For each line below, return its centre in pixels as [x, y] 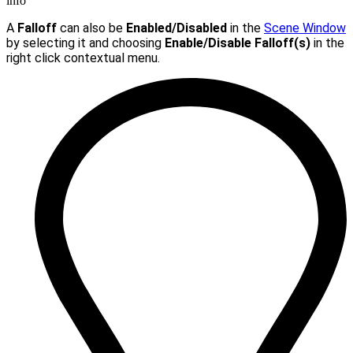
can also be [91, 28]
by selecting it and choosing [85, 43]
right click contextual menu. [83, 58]
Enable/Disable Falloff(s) [238, 43]
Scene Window [305, 28]
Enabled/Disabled [176, 28]
